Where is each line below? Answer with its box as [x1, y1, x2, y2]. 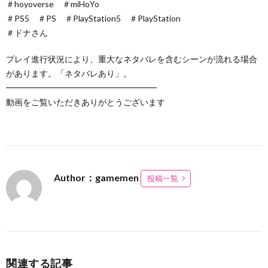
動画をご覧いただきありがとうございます [6, 96, 165, 107]
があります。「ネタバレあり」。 [6, 68, 132, 78]
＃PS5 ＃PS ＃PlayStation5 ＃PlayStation [6, 13, 181, 23]
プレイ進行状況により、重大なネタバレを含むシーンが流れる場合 [6, 53, 257, 64]
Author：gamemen [54, 171, 141, 183]
